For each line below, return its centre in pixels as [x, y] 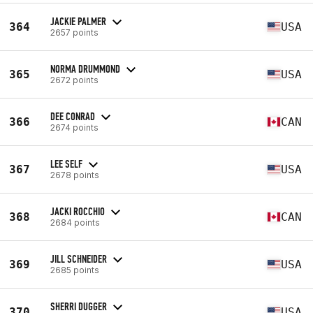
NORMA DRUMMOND [85, 68]
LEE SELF [66, 163]
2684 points [75, 222]
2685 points [75, 270]
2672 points [74, 80]
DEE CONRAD [73, 116]
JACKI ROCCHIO [78, 211]
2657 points [74, 32]
